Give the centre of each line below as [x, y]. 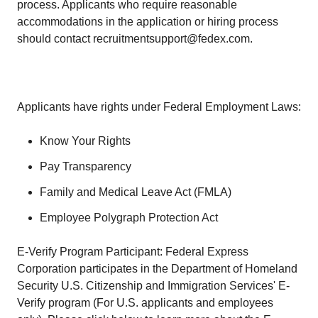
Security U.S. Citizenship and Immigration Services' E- [153, 286]
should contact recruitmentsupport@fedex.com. [135, 39]
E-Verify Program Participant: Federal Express [133, 252]
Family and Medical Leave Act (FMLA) [136, 192]
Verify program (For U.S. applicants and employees [145, 303]
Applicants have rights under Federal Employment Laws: [159, 107]
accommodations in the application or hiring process [148, 22]
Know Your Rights [85, 141]
